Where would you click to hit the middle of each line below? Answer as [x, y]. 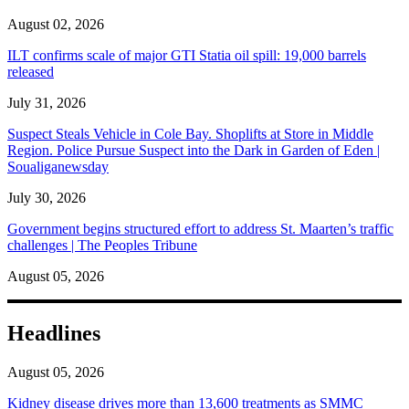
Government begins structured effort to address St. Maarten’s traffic [200, 228]
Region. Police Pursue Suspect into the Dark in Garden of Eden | [194, 150]
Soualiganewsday [58, 166]
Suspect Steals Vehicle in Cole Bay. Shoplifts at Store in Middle [190, 133]
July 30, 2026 [47, 197]
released [31, 71]
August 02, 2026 [56, 24]
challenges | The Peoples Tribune [102, 245]
